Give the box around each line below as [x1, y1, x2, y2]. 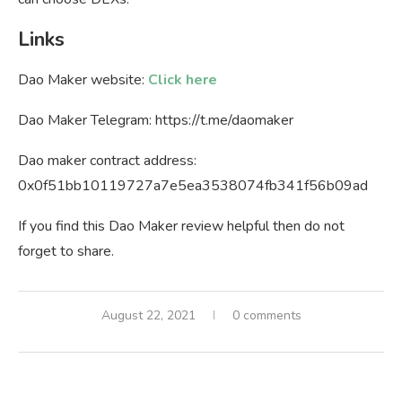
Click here [148, 69, 217, 90]
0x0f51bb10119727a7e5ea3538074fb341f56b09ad [18, 175, 368, 196]
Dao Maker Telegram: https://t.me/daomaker [18, 109, 293, 130]
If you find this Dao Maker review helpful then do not [18, 215, 345, 236]
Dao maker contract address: [18, 150, 197, 170]
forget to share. [18, 240, 114, 261]
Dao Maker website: [18, 69, 148, 90]
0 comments [232, 306, 301, 324]
